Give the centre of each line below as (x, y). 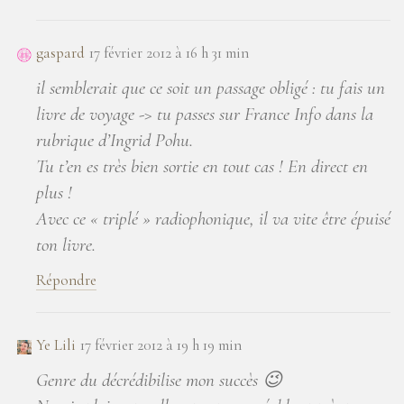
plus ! (54, 192)
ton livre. (66, 244)
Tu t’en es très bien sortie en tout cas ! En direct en (202, 166)
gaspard (60, 52)
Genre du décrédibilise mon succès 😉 (159, 380)
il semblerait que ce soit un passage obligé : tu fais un (211, 87)
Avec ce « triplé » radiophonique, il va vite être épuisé (213, 218)
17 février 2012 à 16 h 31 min (169, 52)
